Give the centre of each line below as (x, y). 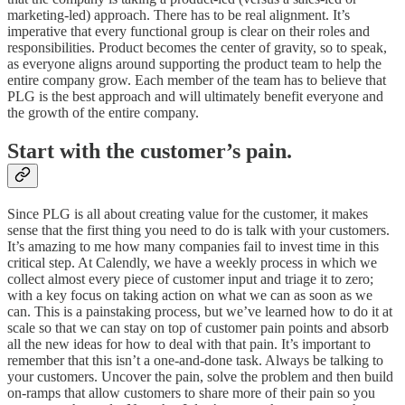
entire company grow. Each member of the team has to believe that (197, 80)
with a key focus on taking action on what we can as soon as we (190, 295)
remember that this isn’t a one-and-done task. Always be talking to (195, 360)
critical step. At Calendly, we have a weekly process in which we (192, 262)
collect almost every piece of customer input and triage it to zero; (190, 278)
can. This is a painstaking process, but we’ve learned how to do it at (200, 311)
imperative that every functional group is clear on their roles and (188, 31)
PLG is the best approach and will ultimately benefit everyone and (195, 96)
